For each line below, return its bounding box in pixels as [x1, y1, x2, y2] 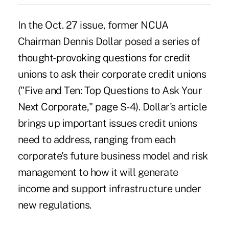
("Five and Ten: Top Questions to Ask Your [17, 84, 202, 97]
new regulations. [17, 198, 91, 211]
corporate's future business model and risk [17, 149, 208, 162]
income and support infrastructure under [17, 182, 201, 195]
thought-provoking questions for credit [17, 51, 191, 64]
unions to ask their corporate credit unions [17, 67, 207, 80]
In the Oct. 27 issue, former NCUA [17, 18, 169, 31]
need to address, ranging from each [17, 133, 176, 146]
